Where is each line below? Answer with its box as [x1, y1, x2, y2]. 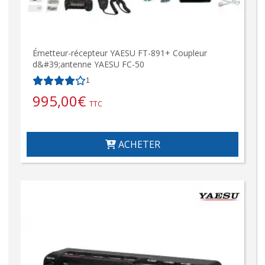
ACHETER [115, 137, 160, 151]
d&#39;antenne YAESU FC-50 [33, 58, 144, 70]
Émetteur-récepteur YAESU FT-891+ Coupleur [33, 47, 207, 59]
